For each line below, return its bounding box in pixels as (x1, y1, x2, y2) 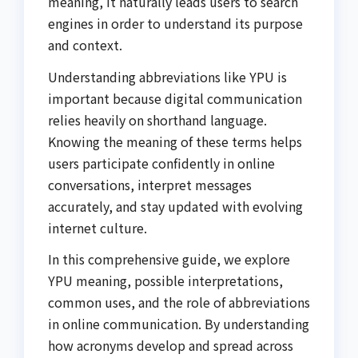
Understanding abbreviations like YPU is (48, 66, 287, 86)
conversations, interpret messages (48, 174, 252, 194)
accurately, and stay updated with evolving (48, 196, 303, 216)
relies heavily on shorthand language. (48, 109, 267, 129)
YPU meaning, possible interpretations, (48, 271, 283, 291)
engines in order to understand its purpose (48, 13, 303, 33)
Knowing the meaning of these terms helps (48, 131, 302, 151)
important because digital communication (48, 88, 302, 108)
